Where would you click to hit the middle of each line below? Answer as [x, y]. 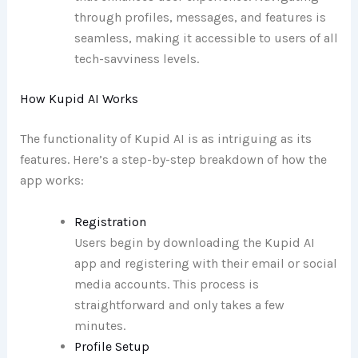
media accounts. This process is [166, 284]
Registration [110, 221]
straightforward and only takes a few [179, 304]
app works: [52, 180]
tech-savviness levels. [136, 58]
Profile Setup [111, 346]
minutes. [99, 325]
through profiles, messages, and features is [200, 17]
